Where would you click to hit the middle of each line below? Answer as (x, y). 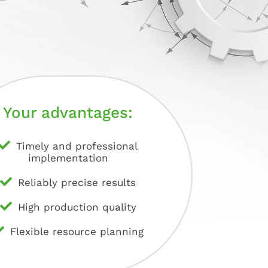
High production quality (77, 207)
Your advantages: (68, 113)
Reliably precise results (77, 183)
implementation (68, 158)
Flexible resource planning (77, 232)
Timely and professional (77, 146)
